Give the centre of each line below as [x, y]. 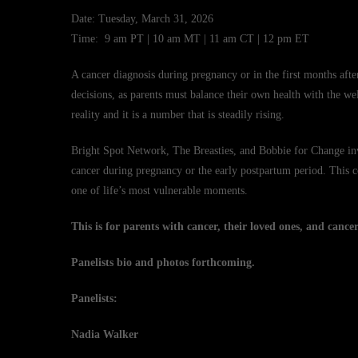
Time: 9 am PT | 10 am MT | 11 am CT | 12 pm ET [190, 39]
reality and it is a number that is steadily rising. [178, 115]
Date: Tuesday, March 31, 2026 [142, 19]
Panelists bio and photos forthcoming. [163, 263]
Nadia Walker [105, 334]
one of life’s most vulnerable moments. [159, 191]
